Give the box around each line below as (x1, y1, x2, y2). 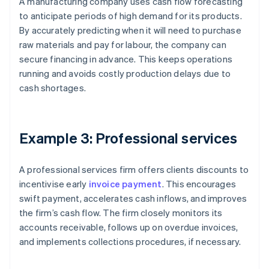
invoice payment (88, 178, 162, 190)
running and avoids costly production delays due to (19, 67, 231, 80)
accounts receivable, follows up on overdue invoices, (19, 221, 238, 234)
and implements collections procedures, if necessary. (19, 235, 241, 248)
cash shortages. (19, 82, 86, 94)
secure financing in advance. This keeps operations (19, 53, 233, 65)
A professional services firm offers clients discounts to (19, 163, 249, 176)
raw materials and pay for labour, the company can (19, 38, 226, 51)
